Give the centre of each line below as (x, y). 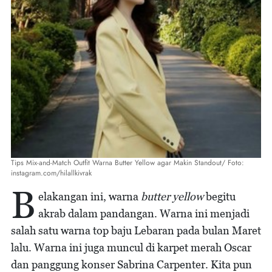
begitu (219, 196)
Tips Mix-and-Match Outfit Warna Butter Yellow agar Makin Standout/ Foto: (127, 163)
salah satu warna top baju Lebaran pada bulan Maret (136, 230)
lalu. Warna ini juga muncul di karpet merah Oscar (131, 247)
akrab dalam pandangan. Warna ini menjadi (144, 213)
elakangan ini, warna (90, 196)
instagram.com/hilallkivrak (51, 173)
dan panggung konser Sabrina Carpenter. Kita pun (131, 264)
